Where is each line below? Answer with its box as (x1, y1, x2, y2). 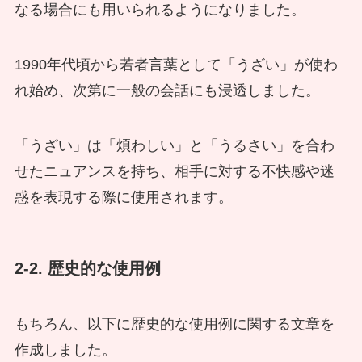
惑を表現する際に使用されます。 (14, 188, 233, 205)
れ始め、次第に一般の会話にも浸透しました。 (14, 82, 320, 99)
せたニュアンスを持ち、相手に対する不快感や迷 (14, 162, 335, 179)
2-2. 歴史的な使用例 (14, 259, 161, 277)
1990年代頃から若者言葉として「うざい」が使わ (14, 56, 338, 73)
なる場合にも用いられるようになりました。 (14, 2, 305, 19)
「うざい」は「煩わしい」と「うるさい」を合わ (14, 137, 335, 154)
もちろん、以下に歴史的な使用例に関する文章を (14, 316, 335, 333)
